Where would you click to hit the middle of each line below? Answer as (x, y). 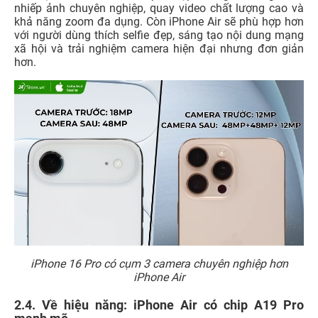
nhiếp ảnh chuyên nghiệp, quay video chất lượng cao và (159, 9)
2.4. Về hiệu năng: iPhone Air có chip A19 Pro (159, 305)
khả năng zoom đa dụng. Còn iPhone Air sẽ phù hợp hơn (159, 22)
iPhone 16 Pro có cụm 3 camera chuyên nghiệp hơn (159, 264)
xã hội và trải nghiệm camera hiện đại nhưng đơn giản (159, 49)
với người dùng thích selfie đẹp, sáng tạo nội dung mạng (159, 35)
